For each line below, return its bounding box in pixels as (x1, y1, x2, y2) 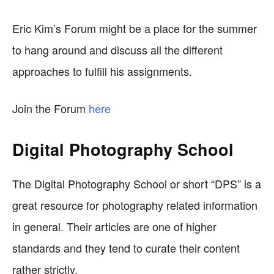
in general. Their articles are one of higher (12, 218, 217, 234)
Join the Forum (12, 100, 89, 116)
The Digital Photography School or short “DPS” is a (12, 176, 261, 191)
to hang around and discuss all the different (12, 42, 223, 57)
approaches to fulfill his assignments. (12, 63, 192, 79)
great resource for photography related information (12, 197, 257, 213)
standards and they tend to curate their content (12, 240, 240, 256)
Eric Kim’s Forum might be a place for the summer (12, 20, 257, 36)
